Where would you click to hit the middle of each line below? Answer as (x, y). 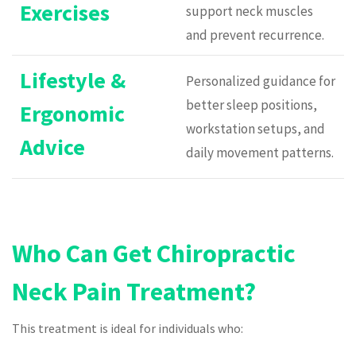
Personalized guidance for (261, 81)
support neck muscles (250, 12)
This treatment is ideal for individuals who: (128, 328)
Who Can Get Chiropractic (154, 253)
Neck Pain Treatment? (134, 291)
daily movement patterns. (260, 153)
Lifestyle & (73, 81)
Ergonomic (72, 114)
